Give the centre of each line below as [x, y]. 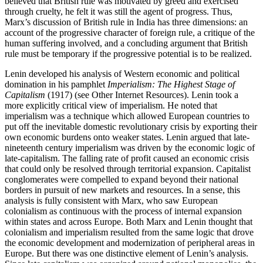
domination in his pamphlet [56, 85]
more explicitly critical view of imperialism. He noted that [111, 106]
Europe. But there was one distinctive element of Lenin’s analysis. [127, 254]
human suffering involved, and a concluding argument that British [126, 43]
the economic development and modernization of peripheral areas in [130, 243]
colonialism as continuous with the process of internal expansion [123, 211]
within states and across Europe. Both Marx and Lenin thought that [129, 222]
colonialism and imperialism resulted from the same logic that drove [129, 232]
